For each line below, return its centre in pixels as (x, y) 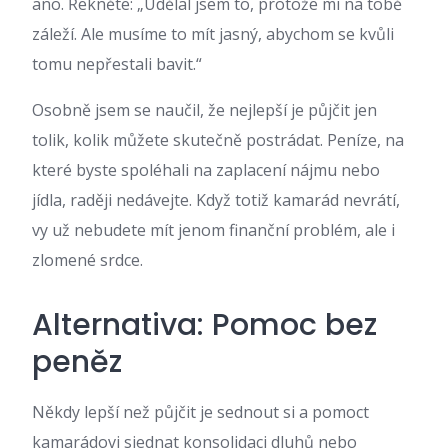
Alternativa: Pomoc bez (204, 325)
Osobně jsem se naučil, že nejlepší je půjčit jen (204, 110)
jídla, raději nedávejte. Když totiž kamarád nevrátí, (216, 200)
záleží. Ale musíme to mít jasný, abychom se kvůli (213, 34)
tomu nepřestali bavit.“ (117, 64)
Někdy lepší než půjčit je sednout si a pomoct (200, 412)
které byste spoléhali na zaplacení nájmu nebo (206, 170)
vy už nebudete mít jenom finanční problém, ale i (213, 230)
